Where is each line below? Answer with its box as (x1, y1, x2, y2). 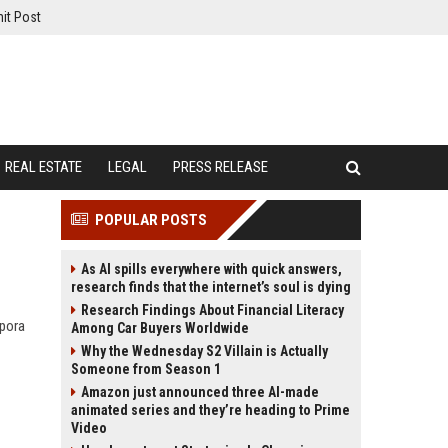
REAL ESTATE (5, 158, 82, 176)
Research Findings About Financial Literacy (81, 302, 344, 318)
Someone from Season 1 (71, 361, 221, 377)
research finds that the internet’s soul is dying (71, 279, 351, 295)
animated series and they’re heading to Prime (71, 402, 350, 418)
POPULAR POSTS (95, 211, 207, 229)
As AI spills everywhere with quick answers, (81, 261, 342, 277)
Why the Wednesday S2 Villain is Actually (81, 343, 328, 359)
